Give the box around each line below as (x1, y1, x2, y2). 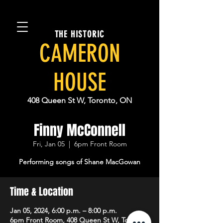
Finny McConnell (34, 120, 125, 140)
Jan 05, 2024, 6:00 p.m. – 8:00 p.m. (10, 206, 117, 215)
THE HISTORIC (54, 29, 105, 40)
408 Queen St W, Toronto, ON (27, 96, 132, 105)
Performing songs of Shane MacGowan (19, 157, 140, 166)
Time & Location (10, 184, 73, 199)
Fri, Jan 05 (32, 139, 65, 148)
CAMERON (39, 39, 120, 68)
